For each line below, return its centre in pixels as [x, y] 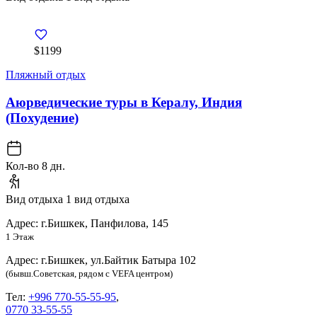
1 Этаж [20, 237]
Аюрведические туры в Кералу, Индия [124, 102]
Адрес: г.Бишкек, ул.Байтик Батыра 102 [101, 260]
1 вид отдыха [98, 199]
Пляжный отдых [46, 75]
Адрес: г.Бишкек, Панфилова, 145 [87, 223]
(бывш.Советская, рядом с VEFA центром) [89, 273]
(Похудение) [42, 118]
